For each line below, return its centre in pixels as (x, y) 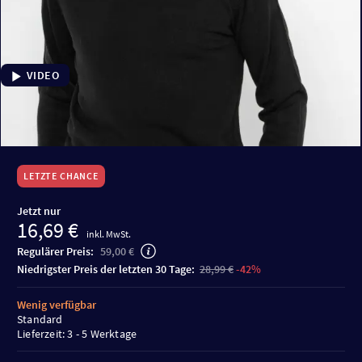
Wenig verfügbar (57, 305)
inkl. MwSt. (109, 234)
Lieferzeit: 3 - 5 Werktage (77, 334)
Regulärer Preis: (57, 252)
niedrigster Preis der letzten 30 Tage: (111, 269)
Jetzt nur (39, 211)
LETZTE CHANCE (61, 176)
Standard (40, 320)
